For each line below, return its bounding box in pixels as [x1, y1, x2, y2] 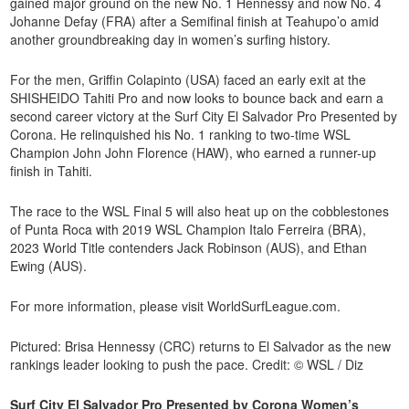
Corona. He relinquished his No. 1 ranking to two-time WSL [10, 124, 351, 143]
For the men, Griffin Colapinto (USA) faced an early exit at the [10, 69, 367, 89]
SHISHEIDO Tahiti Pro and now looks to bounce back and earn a [10, 88, 384, 107]
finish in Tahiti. [10, 161, 93, 180]
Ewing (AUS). [10, 256, 88, 275]
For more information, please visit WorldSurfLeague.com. [10, 296, 341, 315]
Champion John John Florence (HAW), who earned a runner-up [10, 142, 377, 162]
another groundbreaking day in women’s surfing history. [10, 29, 331, 48]
